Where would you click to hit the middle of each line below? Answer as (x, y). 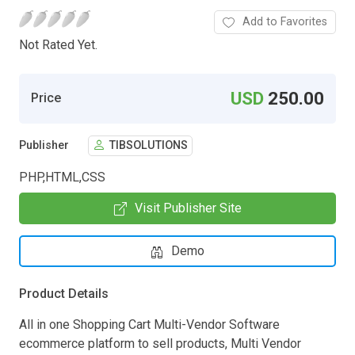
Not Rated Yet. (58, 44)
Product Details (64, 293)
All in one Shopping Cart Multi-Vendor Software (149, 324)
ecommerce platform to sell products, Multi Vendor (160, 343)
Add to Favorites (285, 21)
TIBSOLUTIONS (149, 146)
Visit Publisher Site (188, 208)
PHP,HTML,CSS (62, 177)
